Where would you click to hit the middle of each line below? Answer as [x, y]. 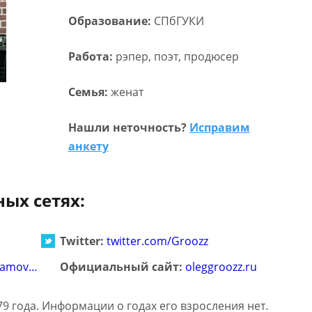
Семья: [89, 92]
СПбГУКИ [179, 21]
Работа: [92, 56]
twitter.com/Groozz [157, 241]
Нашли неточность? [128, 127]
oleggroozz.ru [221, 266]
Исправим [219, 127]
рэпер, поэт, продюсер [177, 56]
